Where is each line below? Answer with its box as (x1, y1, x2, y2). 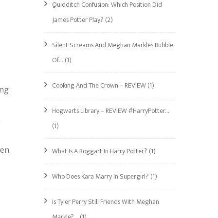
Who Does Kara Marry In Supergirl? (52, 171, 149, 182)
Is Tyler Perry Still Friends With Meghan (52, 196, 159, 207)
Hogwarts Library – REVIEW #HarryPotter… (52, 105, 169, 116)
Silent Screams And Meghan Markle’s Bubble (52, 39, 173, 51)
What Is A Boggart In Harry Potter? (52, 145, 147, 157)
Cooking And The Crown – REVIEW (52, 80, 146, 91)
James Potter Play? (52, 14, 104, 25)
